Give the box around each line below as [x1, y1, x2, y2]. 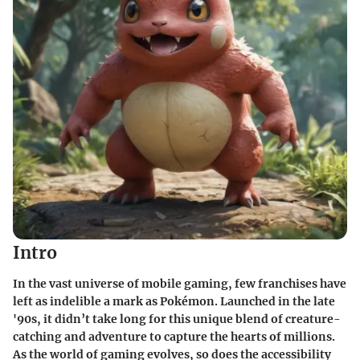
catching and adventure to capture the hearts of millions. [13, 329, 335, 344]
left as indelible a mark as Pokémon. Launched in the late [13, 293, 335, 309]
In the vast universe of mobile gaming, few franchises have [13, 276, 346, 291]
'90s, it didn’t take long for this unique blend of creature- [13, 311, 341, 326]
